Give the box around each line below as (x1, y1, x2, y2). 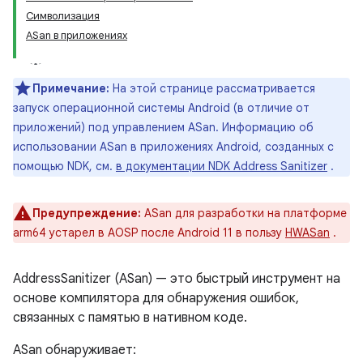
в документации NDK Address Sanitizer (116, 159, 327, 173)
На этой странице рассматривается (109, 81, 315, 96)
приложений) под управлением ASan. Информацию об (13, 120, 314, 135)
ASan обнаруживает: (13, 342, 136, 358)
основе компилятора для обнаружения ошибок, (13, 290, 299, 306)
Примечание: (32, 81, 109, 96)
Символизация (26, 9, 100, 23)
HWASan (285, 225, 330, 240)
